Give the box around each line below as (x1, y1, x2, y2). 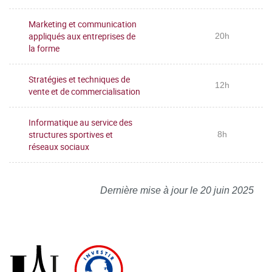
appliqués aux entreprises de (29, 30, 135, 42)
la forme (29, 42, 59, 54)
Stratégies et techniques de (29, 73, 130, 85)
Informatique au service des (29, 116, 132, 128)
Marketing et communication (29, 18, 137, 30)
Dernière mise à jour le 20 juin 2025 (100, 185, 254, 195)
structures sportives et (29, 128, 113, 140)
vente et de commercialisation (29, 85, 140, 97)
